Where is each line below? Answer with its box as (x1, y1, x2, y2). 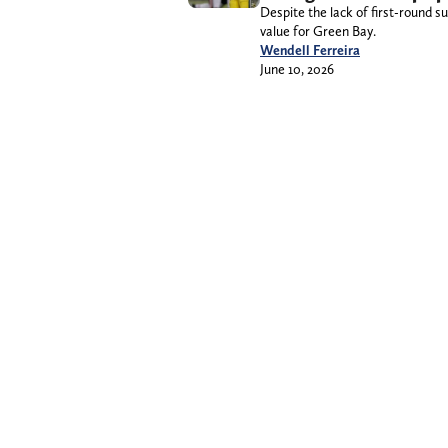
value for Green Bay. (260, 22, 376, 39)
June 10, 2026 (260, 60, 334, 77)
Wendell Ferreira (260, 41, 360, 58)
